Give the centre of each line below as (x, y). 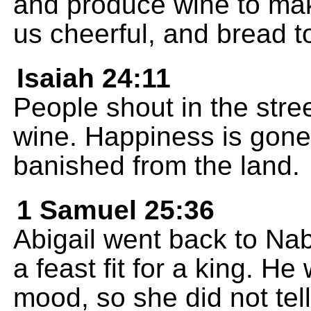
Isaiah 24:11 (94, 78)
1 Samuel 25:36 (116, 210)
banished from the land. (157, 166)
